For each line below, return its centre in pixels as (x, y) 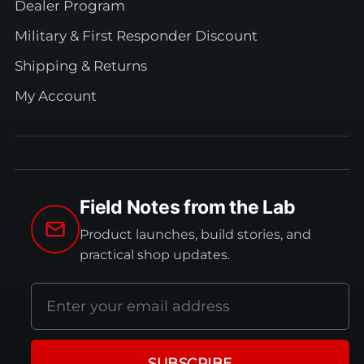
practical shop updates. (155, 255)
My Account (56, 96)
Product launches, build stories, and (195, 235)
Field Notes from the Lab (188, 208)
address (52, 310)
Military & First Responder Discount (136, 36)
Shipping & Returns (81, 66)
